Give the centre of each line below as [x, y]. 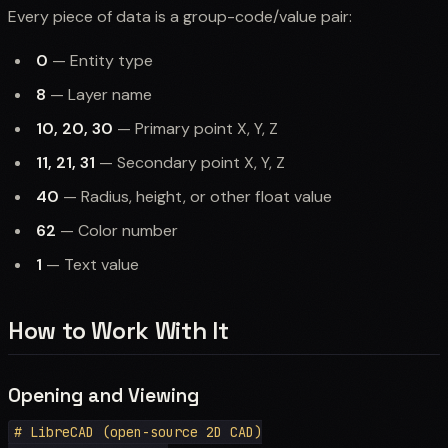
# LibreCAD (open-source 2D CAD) [137, 431]
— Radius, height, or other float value [195, 196]
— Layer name [99, 94]
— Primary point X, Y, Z [195, 128]
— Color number [117, 230]
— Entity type [100, 60]
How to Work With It [118, 330]
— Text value [90, 264]
